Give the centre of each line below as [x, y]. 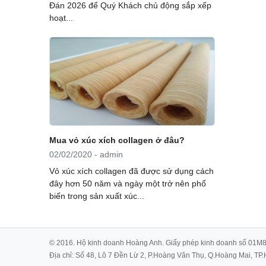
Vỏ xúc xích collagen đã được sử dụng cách [131, 171]
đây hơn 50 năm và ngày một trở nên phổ [127, 184]
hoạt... [61, 18]
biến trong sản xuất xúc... [96, 196]
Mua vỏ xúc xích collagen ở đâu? [117, 140]
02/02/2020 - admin [86, 155]
